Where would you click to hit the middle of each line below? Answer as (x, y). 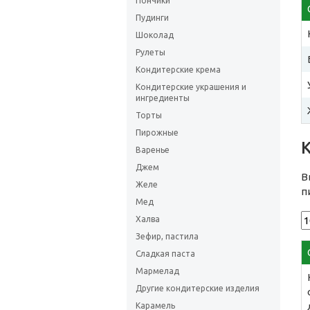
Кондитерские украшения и (191, 87)
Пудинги (152, 18)
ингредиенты (163, 98)
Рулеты (151, 52)
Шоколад (155, 35)
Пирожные (157, 133)
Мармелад (157, 271)
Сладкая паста (165, 254)
